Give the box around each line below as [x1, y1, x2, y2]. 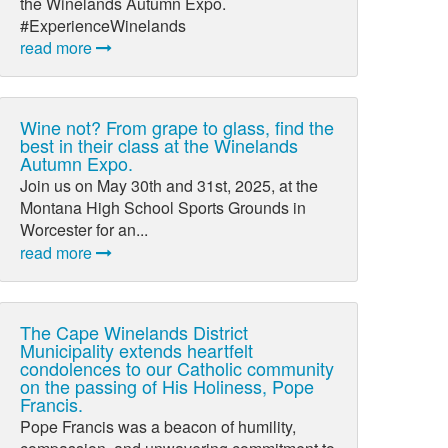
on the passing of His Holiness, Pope [20, 372, 315, 399]
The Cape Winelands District [20, 318, 249, 345]
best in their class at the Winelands [20, 132, 299, 159]
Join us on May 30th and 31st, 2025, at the [20, 174, 319, 198]
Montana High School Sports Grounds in [20, 196, 307, 220]
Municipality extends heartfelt [20, 336, 254, 363]
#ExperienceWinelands [20, 13, 187, 37]
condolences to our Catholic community [20, 354, 335, 381]
